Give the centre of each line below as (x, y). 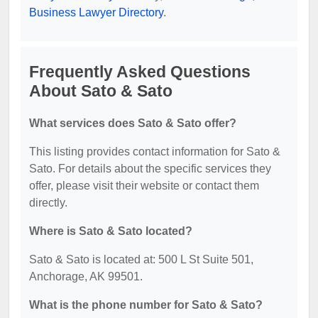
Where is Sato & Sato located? (111, 231)
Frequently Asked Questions (140, 71)
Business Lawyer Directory (96, 12)
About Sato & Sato (101, 91)
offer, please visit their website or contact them (144, 185)
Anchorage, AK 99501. (86, 276)
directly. (48, 202)
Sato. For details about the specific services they (150, 168)
